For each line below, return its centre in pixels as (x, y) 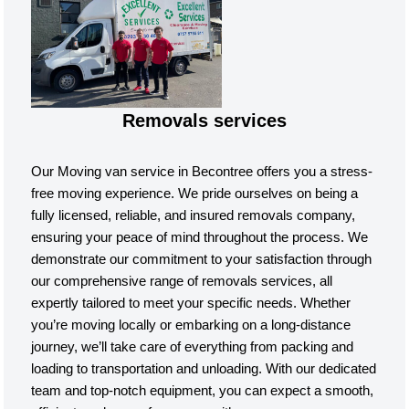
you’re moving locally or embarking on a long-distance (191, 325)
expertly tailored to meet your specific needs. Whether (191, 303)
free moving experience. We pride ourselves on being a (195, 193)
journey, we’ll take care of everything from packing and (193, 346)
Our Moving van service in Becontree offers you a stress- (202, 171)
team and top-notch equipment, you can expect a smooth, (203, 390)
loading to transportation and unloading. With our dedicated (204, 368)
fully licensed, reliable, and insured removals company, (194, 215)
